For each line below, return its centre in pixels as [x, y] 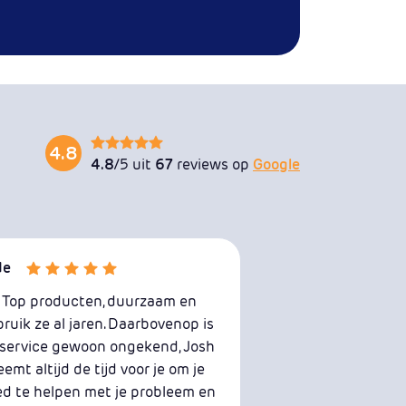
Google [276, 164]
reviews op [213, 164]
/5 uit [135, 164]
